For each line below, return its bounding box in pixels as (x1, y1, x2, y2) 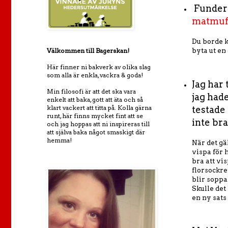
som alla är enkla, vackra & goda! (47, 71, 143, 79)
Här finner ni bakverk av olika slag (47, 63, 151, 71)
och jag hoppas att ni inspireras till (47, 120, 150, 128)
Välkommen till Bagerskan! (47, 47, 129, 54)
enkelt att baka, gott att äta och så (47, 96, 143, 103)
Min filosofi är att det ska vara (47, 88, 136, 95)
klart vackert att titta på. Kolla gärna (47, 104, 152, 111)
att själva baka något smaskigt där (47, 128, 145, 136)
